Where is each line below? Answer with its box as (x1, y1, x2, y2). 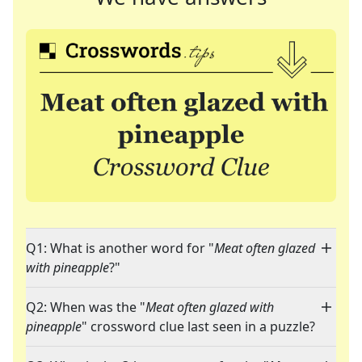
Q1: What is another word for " (26, 239, 214, 258)
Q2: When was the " (26, 298, 145, 317)
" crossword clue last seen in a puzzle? (82, 318, 315, 336)
